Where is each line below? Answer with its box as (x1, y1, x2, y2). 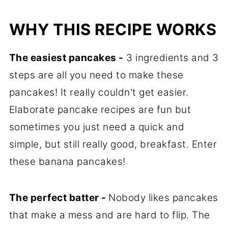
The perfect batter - (9, 191, 109, 204)
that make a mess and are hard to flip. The (9, 209, 210, 221)
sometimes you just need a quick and (9, 121, 185, 133)
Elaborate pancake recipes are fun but (9, 103, 191, 116)
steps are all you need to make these (9, 69, 184, 81)
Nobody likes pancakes (108, 191, 218, 204)
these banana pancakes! (9, 155, 126, 167)
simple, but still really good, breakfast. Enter (9, 138, 217, 150)
